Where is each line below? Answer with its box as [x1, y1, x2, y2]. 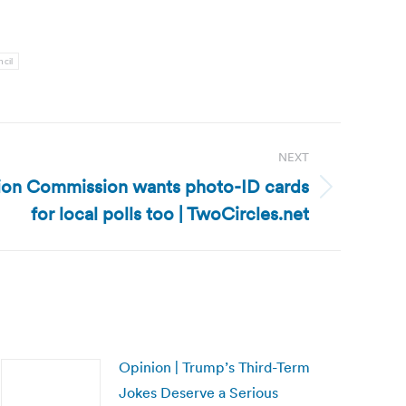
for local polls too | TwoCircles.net [31, 202, 309, 226]
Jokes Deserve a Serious [119, 383, 278, 401]
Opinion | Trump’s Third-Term [119, 358, 310, 376]
